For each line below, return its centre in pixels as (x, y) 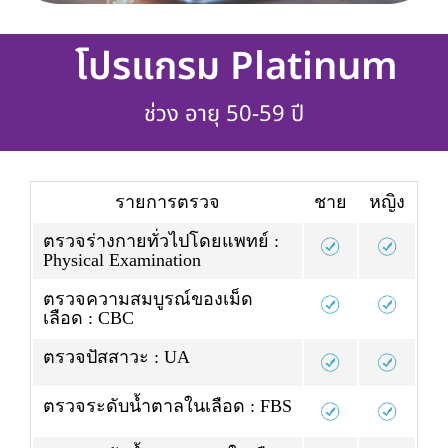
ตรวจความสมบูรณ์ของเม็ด (148, 299)
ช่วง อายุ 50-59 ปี (224, 114)
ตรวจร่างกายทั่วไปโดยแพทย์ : (161, 241)
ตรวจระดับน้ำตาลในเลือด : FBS (167, 406)
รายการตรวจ (167, 202)
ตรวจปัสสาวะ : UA (116, 357)
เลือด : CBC (88, 318)
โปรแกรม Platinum (236, 67)
